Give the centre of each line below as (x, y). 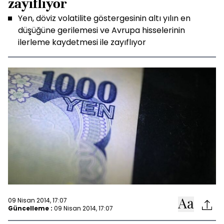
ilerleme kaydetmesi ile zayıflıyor (82, 42)
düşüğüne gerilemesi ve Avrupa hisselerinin (101, 30)
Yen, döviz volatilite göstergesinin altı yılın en (104, 18)
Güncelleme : (30, 208)
